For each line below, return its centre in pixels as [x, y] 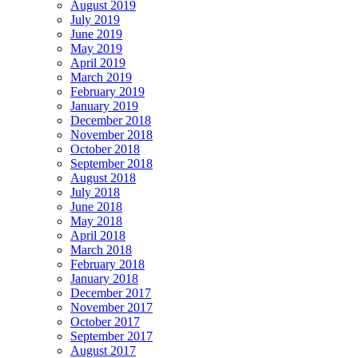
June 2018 [96, 206]
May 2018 [96, 221]
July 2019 [95, 19]
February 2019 [107, 91]
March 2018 [101, 249]
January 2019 [104, 105]
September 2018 [111, 163]
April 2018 [98, 235]
